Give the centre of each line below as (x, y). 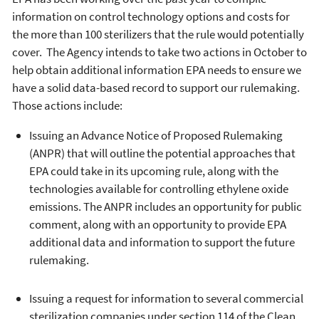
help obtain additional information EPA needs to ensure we (157, 70)
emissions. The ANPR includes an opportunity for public (166, 206)
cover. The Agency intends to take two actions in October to (159, 52)
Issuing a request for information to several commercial (166, 299)
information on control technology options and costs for (151, 16)
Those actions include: (67, 105)
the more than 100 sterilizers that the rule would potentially (158, 34)
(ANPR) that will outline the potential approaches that (162, 153)
